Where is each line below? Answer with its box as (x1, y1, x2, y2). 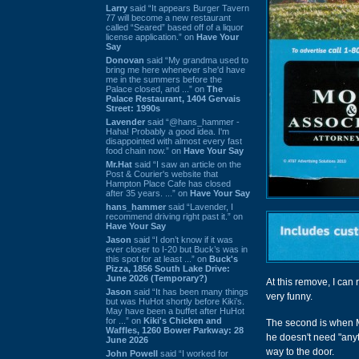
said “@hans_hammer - (145, 116, 240, 127)
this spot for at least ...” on (106, 253, 209, 264)
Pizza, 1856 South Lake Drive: (106, 263, 230, 273)
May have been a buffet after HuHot (106, 305, 244, 316)
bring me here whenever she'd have (106, 64, 245, 75)
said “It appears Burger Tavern (127, 2, 249, 13)
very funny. (266, 291, 313, 302)
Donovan (106, 54, 144, 65)
